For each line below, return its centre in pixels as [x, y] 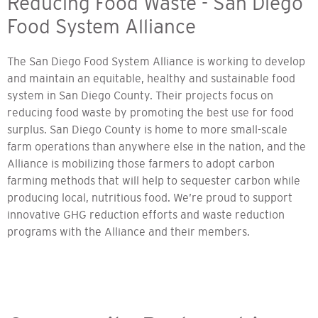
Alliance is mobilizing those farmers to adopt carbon [141, 163]
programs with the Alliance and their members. [128, 231]
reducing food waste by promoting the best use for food [150, 112]
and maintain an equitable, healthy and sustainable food [151, 78]
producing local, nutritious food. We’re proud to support [150, 197]
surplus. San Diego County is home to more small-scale [147, 129]
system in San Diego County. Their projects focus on [140, 95]
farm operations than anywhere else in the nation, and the [157, 146]
